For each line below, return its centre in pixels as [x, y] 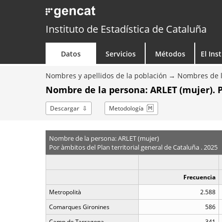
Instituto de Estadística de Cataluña [126, 29]
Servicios [120, 54]
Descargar [65, 108]
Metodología [126, 108]
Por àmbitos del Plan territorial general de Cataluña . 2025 [133, 147]
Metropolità [65, 192]
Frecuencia [199, 177]
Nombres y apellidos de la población [106, 76]
